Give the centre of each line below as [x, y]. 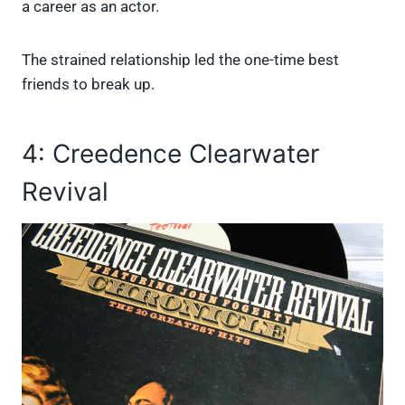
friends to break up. [88, 85]
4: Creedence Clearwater [170, 154]
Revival [65, 192]
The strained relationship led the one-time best [180, 60]
